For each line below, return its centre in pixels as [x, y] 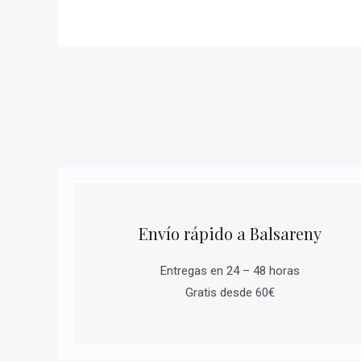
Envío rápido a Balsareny [230, 233]
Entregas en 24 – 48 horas [230, 270]
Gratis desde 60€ [230, 292]
